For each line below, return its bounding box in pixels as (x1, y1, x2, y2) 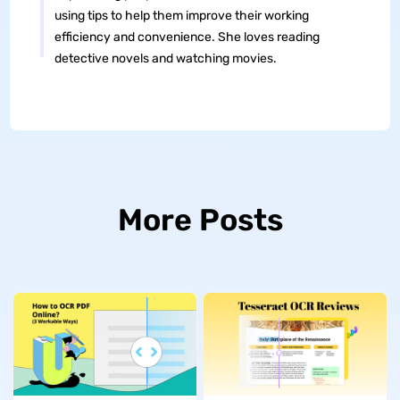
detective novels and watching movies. (54, 51, 277, 67)
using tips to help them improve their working (54, 8, 309, 24)
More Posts (117, 202, 283, 239)
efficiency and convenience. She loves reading (54, 29, 320, 46)
